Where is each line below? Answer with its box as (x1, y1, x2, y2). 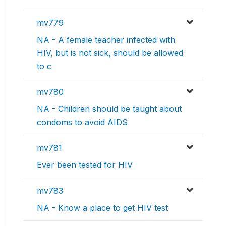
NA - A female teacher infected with (37, 34, 175, 45)
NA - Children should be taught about (37, 103, 182, 114)
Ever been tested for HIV (37, 159, 133, 170)
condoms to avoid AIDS (37, 117, 128, 127)
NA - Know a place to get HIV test (37, 202, 168, 213)
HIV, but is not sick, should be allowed (37, 47, 183, 58)
